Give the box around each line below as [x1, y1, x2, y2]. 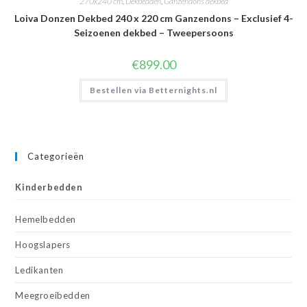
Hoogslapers [15, 238, 71, 250]
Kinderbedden [15, 181, 83, 193]
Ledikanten [15, 264, 64, 275]
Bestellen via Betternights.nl [90, 85, 217, 96]
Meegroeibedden [15, 289, 90, 301]
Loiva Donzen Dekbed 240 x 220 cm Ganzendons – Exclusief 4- [14, 12, 293, 25]
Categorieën [27, 150, 85, 162]
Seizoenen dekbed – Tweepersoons [73, 27, 234, 39]
